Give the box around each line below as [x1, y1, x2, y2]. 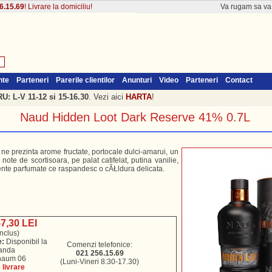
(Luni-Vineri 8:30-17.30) [60, 257, 139, 266]
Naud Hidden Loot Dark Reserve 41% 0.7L [20, 110, 250, 124]
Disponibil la [5, 237, 47, 246]
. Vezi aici [88, 92, 126, 101]
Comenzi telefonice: [67, 240, 132, 249]
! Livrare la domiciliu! [24, 2, 92, 11]
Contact [225, 76, 253, 84]
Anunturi [121, 76, 152, 84]
